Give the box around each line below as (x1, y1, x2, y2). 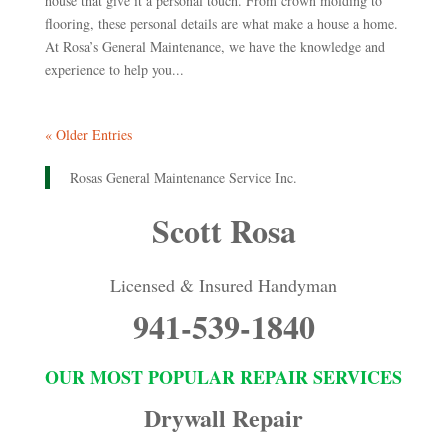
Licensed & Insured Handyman (110, 272, 338, 297)
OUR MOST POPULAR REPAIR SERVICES (45, 363, 403, 390)
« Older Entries (44, 124, 132, 144)
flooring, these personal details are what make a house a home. (44, 13, 398, 33)
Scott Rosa (151, 206, 296, 254)
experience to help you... (44, 59, 184, 79)
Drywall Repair (144, 399, 304, 435)
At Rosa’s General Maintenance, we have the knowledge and (44, 36, 385, 56)
